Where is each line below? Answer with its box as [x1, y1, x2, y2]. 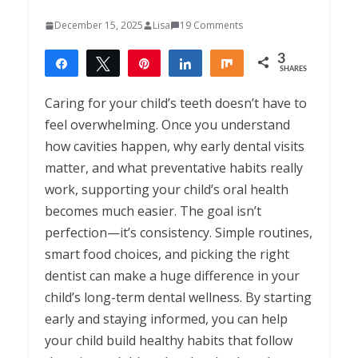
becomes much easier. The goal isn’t [45, 202, 261, 221]
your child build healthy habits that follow [45, 332, 292, 350]
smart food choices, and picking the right [45, 245, 289, 264]
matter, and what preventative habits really [45, 159, 303, 177]
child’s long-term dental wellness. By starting [45, 288, 312, 307]
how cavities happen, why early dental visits [45, 137, 304, 156]
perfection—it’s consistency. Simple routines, [45, 224, 312, 242]
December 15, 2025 [54, 18, 143, 33]
